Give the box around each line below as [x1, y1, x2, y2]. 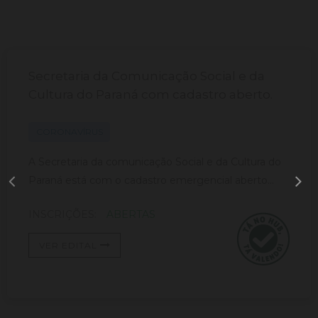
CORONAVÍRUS [36, 126, 103, 137]
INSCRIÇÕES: [28, 208, 99, 221]
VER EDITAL [38, 240, 100, 251]
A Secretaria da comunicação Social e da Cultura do [28, 155, 281, 168]
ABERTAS [106, 208, 155, 221]
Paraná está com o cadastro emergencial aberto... [28, 174, 274, 187]
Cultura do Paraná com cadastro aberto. [28, 87, 273, 102]
